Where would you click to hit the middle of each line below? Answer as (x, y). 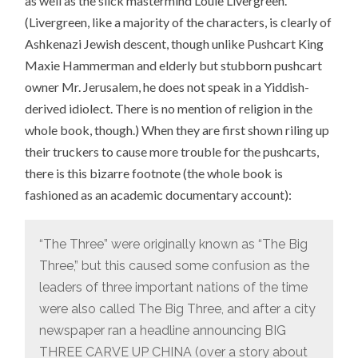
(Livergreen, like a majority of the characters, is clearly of (179, 22)
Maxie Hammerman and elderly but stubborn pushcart (174, 66)
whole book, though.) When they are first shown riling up (177, 130)
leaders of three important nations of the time (173, 288)
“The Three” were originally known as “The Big (173, 245)
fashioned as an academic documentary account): (159, 195)
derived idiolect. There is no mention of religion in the (169, 109)
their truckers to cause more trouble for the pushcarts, (172, 152)
